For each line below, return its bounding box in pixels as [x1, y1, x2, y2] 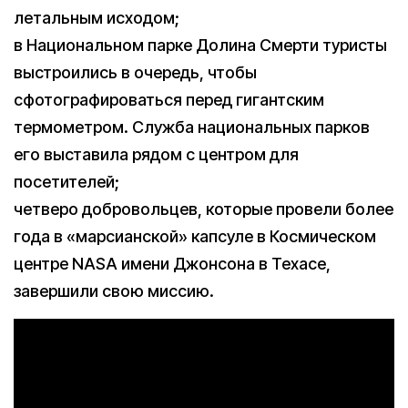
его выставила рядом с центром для [14, 145, 299, 165]
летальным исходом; [14, 8, 179, 28]
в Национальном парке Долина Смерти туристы [14, 36, 387, 56]
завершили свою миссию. [14, 281, 214, 301]
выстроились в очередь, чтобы [14, 63, 257, 83]
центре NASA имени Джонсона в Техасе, [14, 254, 331, 274]
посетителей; [14, 172, 119, 192]
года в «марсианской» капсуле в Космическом [14, 227, 376, 247]
